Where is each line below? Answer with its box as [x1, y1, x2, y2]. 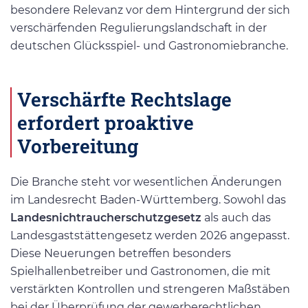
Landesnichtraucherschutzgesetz [10, 210, 201, 224]
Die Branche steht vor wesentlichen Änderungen [10, 175, 282, 188]
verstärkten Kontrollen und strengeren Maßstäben [10, 282, 290, 296]
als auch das [201, 210, 271, 224]
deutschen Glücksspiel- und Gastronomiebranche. [10, 39, 288, 53]
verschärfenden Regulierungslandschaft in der [10, 21, 267, 35]
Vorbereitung [17, 132, 138, 159]
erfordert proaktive [17, 109, 194, 135]
